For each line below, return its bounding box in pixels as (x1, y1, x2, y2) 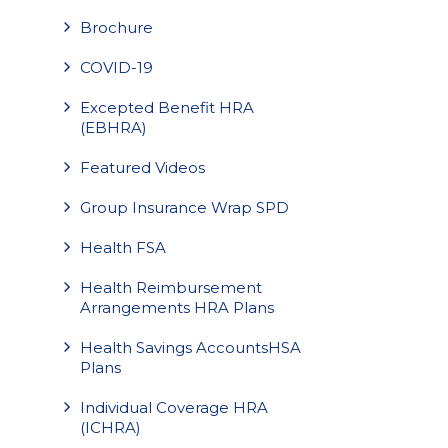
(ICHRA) (80, 418, 141, 437)
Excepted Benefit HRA (80, 98, 254, 117)
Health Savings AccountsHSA (80, 338, 301, 357)
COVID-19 (80, 58, 153, 77)
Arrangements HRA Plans (80, 298, 274, 317)
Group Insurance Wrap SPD (80, 198, 289, 217)
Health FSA (80, 238, 166, 257)
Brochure (80, 18, 153, 37)
